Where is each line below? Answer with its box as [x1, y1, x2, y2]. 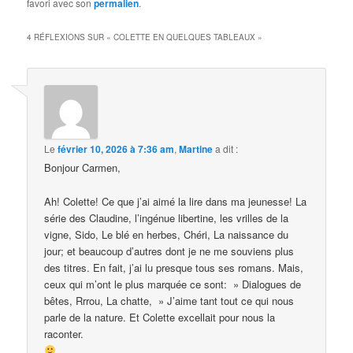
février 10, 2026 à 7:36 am [58, 142, 175, 157]
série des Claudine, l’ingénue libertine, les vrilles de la [44, 210, 289, 225]
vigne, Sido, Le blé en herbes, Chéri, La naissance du [44, 226, 289, 242]
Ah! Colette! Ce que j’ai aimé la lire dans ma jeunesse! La [44, 193, 307, 209]
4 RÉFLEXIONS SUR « [27, 32, 114, 43]
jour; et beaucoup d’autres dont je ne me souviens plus [44, 243, 295, 258]
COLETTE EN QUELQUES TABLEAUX [113, 32, 256, 43]
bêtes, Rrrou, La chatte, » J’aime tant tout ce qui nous [44, 292, 295, 308]
